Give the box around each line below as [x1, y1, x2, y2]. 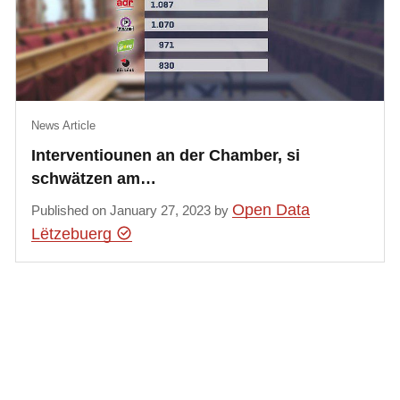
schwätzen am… [31, 170, 157, 188]
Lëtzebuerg [31, 224, 117, 243]
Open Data [232, 200, 311, 219]
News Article [31, 119, 96, 133]
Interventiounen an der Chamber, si [31, 146, 301, 165]
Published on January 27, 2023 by [31, 202, 233, 218]
